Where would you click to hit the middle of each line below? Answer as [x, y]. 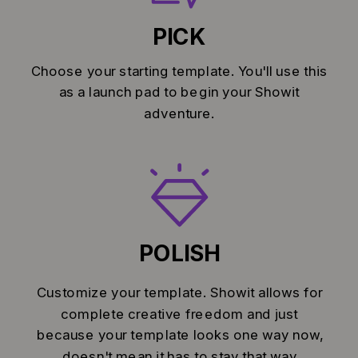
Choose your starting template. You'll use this [179, 71]
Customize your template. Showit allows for [179, 292]
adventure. [179, 113]
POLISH [179, 254]
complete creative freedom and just [180, 314]
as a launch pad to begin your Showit [179, 92]
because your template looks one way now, [179, 335]
